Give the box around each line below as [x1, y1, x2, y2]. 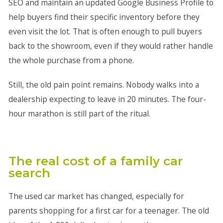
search [8, 166, 50, 180]
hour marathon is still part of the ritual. [8, 108, 150, 119]
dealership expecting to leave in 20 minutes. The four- [8, 94, 206, 105]
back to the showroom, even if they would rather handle [8, 40, 213, 51]
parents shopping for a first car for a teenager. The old [8, 205, 209, 216]
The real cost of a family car [8, 154, 183, 168]
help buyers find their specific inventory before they [8, 11, 200, 22]
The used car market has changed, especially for [8, 191, 184, 202]
